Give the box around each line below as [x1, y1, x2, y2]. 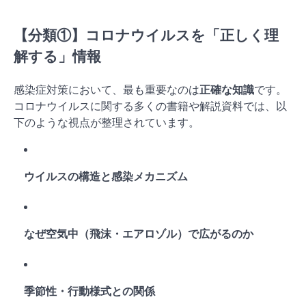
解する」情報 [14, 47, 101, 65]
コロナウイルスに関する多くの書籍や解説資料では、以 [14, 98, 287, 113]
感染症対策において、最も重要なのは [14, 82, 199, 96]
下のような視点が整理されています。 [14, 115, 199, 129]
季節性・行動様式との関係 [24, 283, 155, 298]
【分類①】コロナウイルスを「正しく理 [14, 26, 279, 44]
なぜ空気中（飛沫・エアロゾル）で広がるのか [24, 226, 253, 240]
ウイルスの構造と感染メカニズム [24, 169, 188, 183]
